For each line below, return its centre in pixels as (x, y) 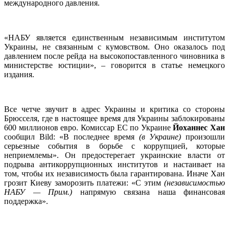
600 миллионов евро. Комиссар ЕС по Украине (89, 127)
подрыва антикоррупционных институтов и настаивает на (114, 164)
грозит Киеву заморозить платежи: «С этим (84, 182)
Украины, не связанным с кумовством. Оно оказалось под (114, 47)
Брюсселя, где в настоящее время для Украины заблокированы (114, 118)
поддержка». (26, 201)
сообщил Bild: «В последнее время (72, 136)
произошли (203, 136)
